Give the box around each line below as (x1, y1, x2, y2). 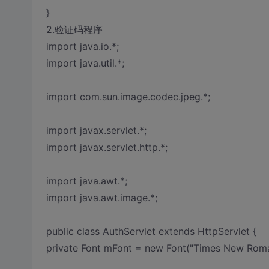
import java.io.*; (46, 40, 119, 52)
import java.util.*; (46, 57, 124, 69)
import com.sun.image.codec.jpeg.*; (46, 91, 210, 103)
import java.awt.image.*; (46, 192, 157, 204)
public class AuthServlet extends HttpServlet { (46, 225, 256, 237)
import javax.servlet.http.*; (46, 141, 168, 153)
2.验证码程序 (46, 23, 103, 35)
